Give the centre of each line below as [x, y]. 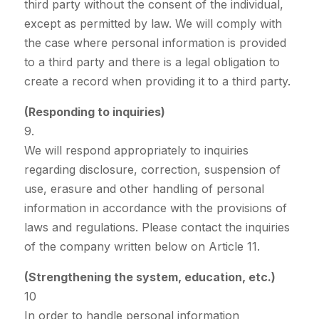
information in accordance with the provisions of [155, 208]
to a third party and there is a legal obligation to [152, 62]
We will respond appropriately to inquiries [136, 151]
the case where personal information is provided [155, 43]
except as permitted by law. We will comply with [153, 24]
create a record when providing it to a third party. [157, 82]
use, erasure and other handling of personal [144, 189]
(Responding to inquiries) [94, 112]
